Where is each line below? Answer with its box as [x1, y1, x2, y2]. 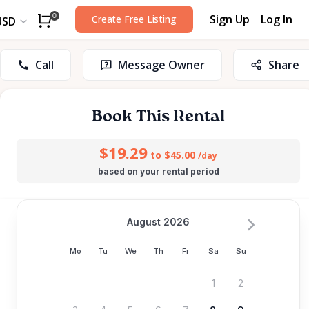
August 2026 [126, 216, 190, 228]
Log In [261, 11, 292, 27]
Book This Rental [92, 108, 225, 125]
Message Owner [117, 57, 205, 72]
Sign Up [210, 11, 250, 27]
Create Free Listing [91, 12, 177, 26]
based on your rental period [97, 166, 219, 177]
